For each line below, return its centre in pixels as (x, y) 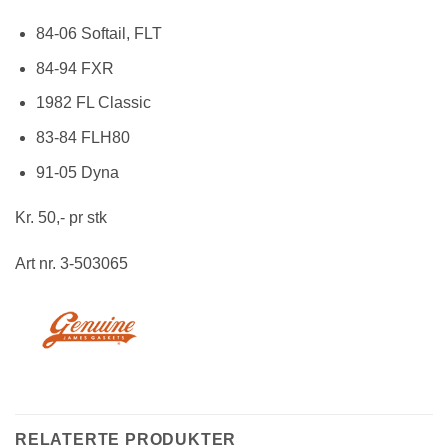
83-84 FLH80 (82, 137)
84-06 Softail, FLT (98, 34)
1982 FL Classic (93, 103)
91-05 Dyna (77, 172)
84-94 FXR (74, 68)
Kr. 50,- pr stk (61, 218)
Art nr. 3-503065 (71, 264)
